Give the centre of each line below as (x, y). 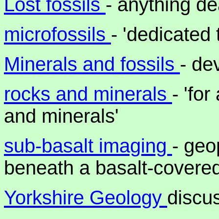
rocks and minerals (88, 94)
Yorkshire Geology (86, 197)
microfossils (57, 34)
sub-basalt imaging (88, 146)
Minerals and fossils (92, 64)
